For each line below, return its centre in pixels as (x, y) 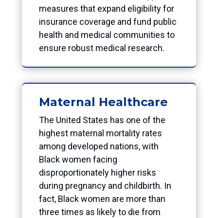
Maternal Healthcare (105, 102)
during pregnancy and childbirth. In (105, 185)
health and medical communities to (107, 35)
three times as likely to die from (100, 212)
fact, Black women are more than (102, 199)
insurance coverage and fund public (108, 21)
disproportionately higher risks (97, 172)
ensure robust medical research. (101, 48)
